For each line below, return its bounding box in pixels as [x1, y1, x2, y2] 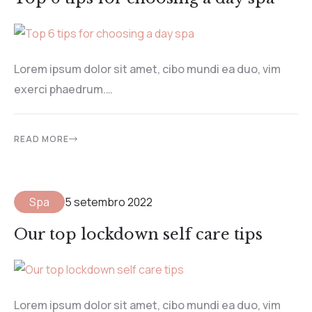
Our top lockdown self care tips [14, 225, 263, 244]
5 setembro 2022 [65, 194, 153, 210]
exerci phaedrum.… [14, 81, 113, 97]
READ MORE [14, 133, 69, 146]
